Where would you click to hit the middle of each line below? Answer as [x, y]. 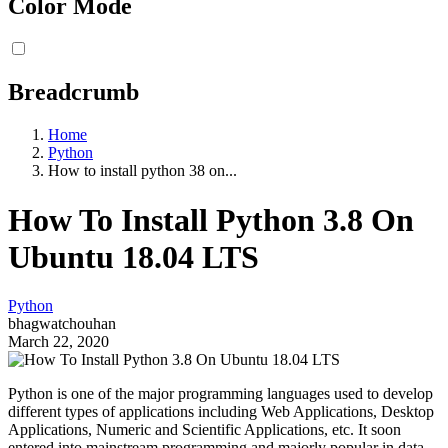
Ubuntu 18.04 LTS [133, 256]
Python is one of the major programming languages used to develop [220, 394]
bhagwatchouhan [62, 324]
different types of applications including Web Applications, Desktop [221, 412]
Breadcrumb [73, 92]
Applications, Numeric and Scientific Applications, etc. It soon [204, 430]
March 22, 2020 [58, 342]
